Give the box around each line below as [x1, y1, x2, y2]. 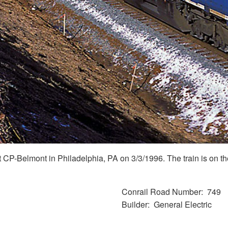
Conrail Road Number [122, 185, 201, 197]
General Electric [154, 198, 212, 210]
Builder [122, 198, 148, 210]
